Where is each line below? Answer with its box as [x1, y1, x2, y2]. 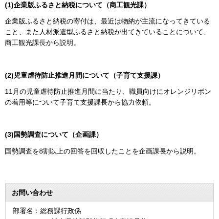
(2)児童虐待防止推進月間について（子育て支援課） [5, 71, 164, 79]
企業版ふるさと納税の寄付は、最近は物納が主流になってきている [5, 17, 210, 25]
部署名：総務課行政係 [13, 206, 81, 215]
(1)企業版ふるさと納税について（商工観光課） [5, 1, 151, 9]
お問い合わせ [12, 188, 53, 197]
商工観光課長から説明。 [5, 39, 80, 47]
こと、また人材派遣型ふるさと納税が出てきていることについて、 [5, 28, 210, 36]
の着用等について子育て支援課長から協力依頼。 [5, 98, 155, 107]
